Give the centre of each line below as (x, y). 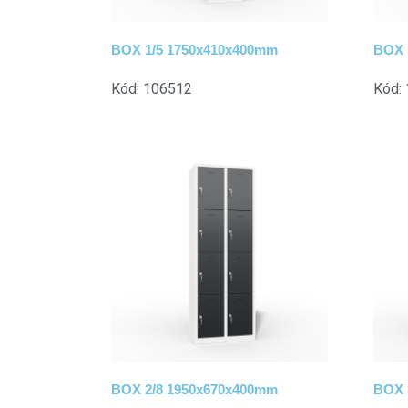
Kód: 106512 (152, 88)
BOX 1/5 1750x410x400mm (194, 49)
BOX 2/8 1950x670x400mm (194, 390)
